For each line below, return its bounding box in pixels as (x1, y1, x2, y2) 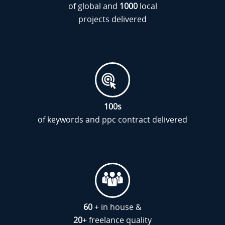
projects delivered (78, 14, 147, 25)
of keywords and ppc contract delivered (38, 114, 187, 125)
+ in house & (92, 201, 142, 212)
